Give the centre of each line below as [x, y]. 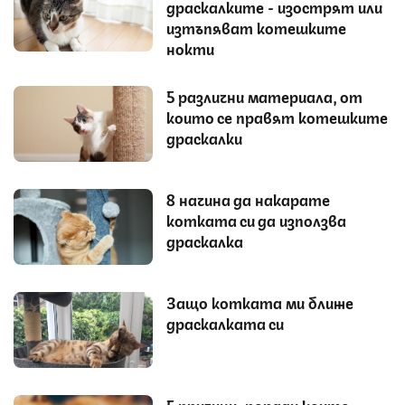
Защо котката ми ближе [260, 301]
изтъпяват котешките [256, 27]
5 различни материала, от [264, 95]
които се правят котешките [277, 116]
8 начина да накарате [248, 198]
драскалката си [225, 322]
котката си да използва [256, 219]
